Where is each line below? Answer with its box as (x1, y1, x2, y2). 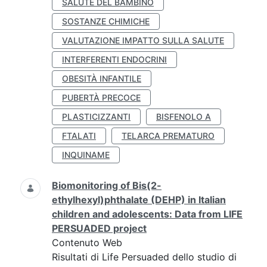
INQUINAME (62, 150, 110, 160)
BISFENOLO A (156, 111, 211, 122)
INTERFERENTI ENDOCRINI (62, 54, 167, 64)
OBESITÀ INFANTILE (62, 73, 141, 83)
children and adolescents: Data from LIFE (52, 208, 243, 220)
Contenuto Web (52, 237, 122, 249)
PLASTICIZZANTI (62, 111, 131, 122)
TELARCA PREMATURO (122, 131, 215, 141)
